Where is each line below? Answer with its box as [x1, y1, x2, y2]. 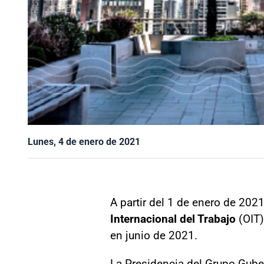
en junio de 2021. [110, 227, 197, 242]
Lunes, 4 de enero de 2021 [28, 135, 140, 147]
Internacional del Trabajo [110, 211, 236, 226]
